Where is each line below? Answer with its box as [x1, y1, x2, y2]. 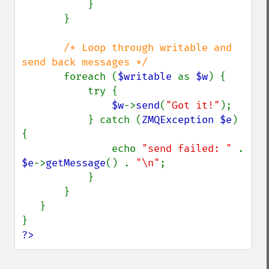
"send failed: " [142, 142, 238, 155]
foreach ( [64, 70, 118, 83]
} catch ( [88, 113, 142, 126]
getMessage [46, 157, 106, 169]
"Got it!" [166, 99, 220, 112]
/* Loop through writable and [64, 41, 232, 54]
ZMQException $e [142, 113, 232, 126]
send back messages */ [22, 56, 148, 68]
